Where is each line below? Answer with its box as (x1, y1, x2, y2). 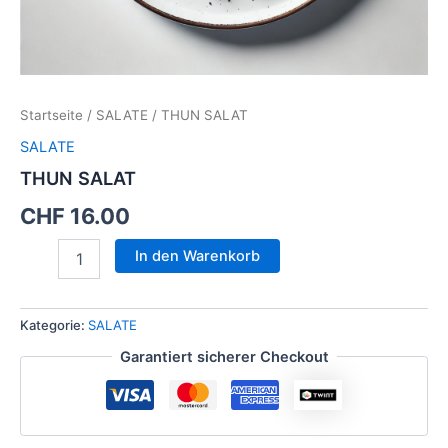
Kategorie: (20, 317, 88, 334)
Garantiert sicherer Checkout (119, 347, 329, 366)
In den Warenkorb (134, 246, 260, 265)
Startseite (20, 107, 83, 124)
